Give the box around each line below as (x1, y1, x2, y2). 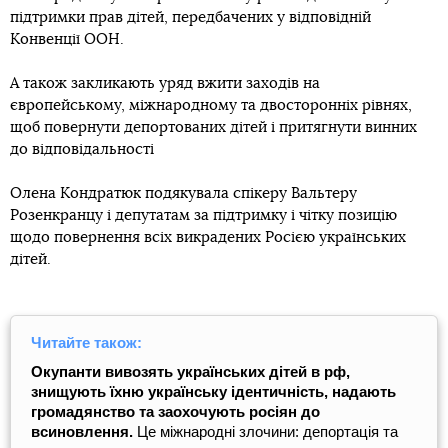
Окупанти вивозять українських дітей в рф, (31, 363, 350, 380)
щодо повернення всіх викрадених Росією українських (10, 230, 406, 245)
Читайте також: (31, 334, 142, 351)
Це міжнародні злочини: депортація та (137, 423, 398, 440)
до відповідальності (10, 142, 154, 157)
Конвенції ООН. (10, 32, 124, 47)
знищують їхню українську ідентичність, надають (31, 383, 396, 400)
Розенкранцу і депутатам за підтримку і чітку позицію (10, 208, 397, 223)
